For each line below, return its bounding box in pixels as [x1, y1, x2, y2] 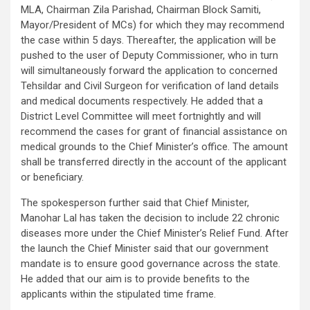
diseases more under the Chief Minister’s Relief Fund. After [21, 227, 289, 240]
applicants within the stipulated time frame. [21, 288, 216, 301]
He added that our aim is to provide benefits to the [21, 273, 250, 286]
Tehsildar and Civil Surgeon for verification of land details [21, 80, 279, 93]
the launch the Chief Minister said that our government [21, 242, 268, 255]
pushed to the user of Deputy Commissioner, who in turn [21, 49, 278, 62]
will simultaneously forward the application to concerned [21, 64, 277, 77]
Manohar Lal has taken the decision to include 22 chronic [21, 212, 280, 225]
